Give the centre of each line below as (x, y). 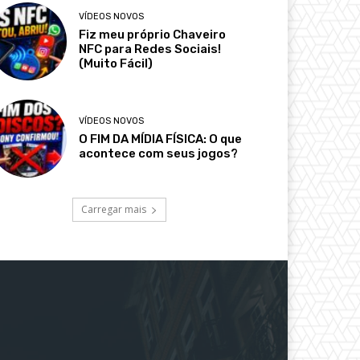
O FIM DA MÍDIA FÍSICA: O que (161, 139)
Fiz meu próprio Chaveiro (153, 34)
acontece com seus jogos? (159, 154)
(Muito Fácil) (116, 63)
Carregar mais (113, 210)
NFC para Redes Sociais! (150, 49)
